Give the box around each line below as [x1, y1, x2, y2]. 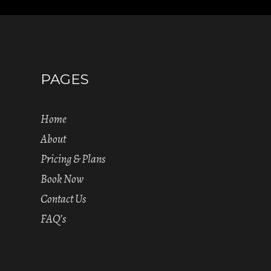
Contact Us [41, 191, 87, 207]
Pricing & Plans [41, 151, 106, 167]
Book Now [41, 171, 84, 187]
